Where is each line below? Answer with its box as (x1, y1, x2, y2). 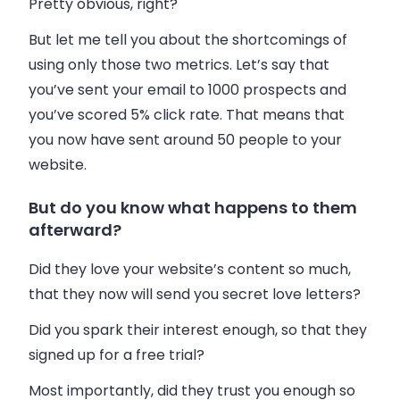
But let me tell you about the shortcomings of (29, 29, 347, 50)
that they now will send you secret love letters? (29, 284, 361, 305)
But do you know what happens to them (29, 196, 357, 220)
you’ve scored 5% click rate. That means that (29, 104, 345, 125)
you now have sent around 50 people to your (29, 129, 342, 150)
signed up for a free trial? (29, 345, 204, 366)
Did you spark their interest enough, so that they (29, 320, 367, 341)
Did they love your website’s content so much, (29, 259, 351, 280)
